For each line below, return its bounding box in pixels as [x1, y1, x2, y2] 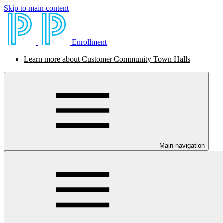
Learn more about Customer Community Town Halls [24, 55, 190, 63]
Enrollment [72, 38, 107, 46]
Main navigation [159, 142, 205, 149]
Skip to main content [4, 4, 69, 12]
